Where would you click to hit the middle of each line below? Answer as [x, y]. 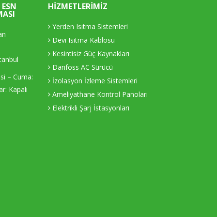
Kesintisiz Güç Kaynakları [90, 53]
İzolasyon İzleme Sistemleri [94, 80]
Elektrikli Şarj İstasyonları [90, 108]
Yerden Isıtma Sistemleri [89, 26]
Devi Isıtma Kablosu [82, 40]
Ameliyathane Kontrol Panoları [99, 94]
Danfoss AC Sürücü [81, 67]
